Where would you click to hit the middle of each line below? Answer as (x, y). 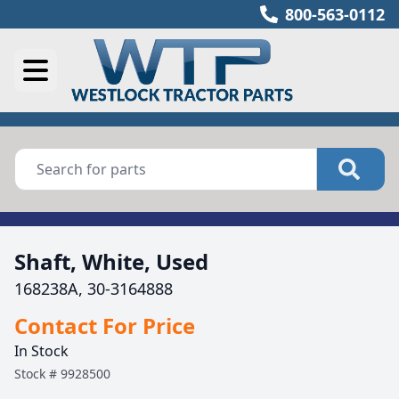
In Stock (41, 351)
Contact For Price (105, 326)
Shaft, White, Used (111, 261)
